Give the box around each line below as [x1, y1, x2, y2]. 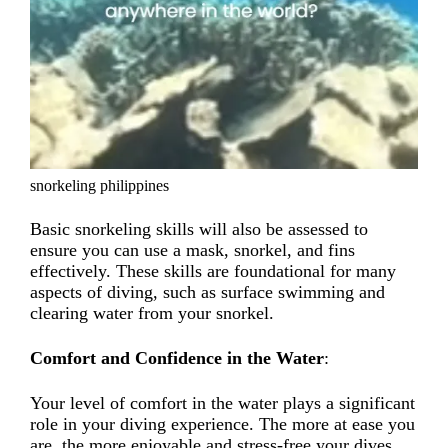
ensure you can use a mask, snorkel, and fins [30, 239, 356, 260]
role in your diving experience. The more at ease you [30, 413, 416, 434]
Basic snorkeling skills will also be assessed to [30, 218, 369, 239]
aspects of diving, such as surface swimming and [30, 281, 386, 302]
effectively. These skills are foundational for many [30, 260, 397, 281]
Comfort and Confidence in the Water [30, 347, 325, 368]
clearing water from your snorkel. [30, 302, 275, 323]
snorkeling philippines [30, 176, 170, 194]
